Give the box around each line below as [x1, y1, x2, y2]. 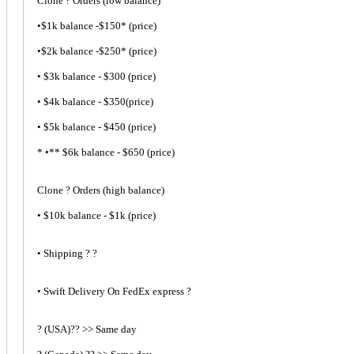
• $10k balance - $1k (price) [28, 209, 156, 222]
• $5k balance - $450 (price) [28, 121, 156, 134]
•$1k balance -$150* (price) [28, 20, 156, 32]
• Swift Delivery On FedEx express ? [28, 285, 191, 298]
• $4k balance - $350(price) [28, 96, 153, 108]
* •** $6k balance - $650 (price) [28, 146, 175, 159]
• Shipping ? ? [28, 247, 97, 260]
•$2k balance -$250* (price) [28, 45, 156, 58]
